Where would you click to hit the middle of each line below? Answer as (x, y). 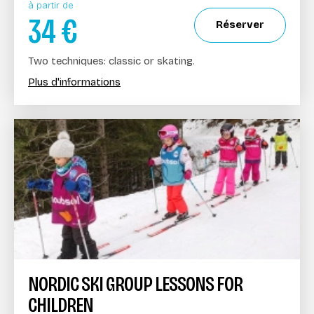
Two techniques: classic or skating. (111, 61)
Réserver (240, 25)
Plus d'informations (74, 82)
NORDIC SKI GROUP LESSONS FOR (135, 284)
